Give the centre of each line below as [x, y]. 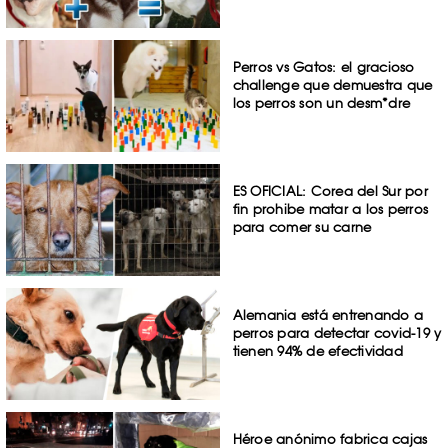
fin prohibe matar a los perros [330, 209]
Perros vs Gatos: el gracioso [323, 67]
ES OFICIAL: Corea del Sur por [330, 191]
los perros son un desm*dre [321, 103]
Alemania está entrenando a [328, 314]
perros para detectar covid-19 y [337, 332]
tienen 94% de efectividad [317, 350]
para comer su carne [302, 227]
